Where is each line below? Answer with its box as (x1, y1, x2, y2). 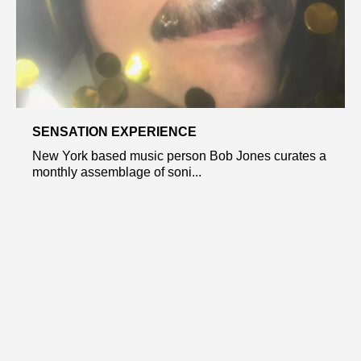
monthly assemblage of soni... (32, 164, 201, 179)
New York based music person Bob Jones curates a (32, 148, 326, 163)
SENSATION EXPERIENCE (32, 124, 197, 139)
